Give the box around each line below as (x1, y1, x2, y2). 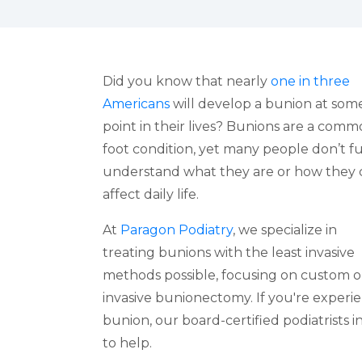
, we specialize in (233, 222, 337, 238)
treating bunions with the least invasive (103, 245, 355, 260)
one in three (271, 74, 350, 89)
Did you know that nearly (103, 74, 271, 89)
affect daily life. (103, 187, 199, 202)
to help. (103, 335, 152, 351)
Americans (103, 96, 170, 112)
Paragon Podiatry (120, 222, 233, 238)
